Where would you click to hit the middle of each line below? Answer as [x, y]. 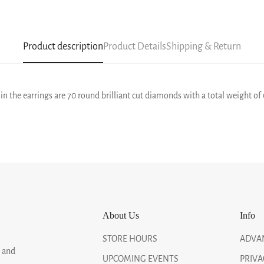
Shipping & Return [204, 46]
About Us [121, 215]
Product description [63, 46]
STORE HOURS [130, 238]
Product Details [135, 46]
